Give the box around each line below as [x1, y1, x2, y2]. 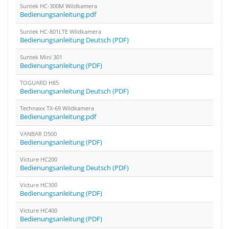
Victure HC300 [20, 181, 57, 189]
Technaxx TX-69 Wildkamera [20, 104, 94, 112]
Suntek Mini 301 [20, 53, 62, 61]
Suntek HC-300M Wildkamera [20, 2, 97, 10]
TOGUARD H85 [20, 79, 59, 86]
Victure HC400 [20, 207, 57, 214]
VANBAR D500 [20, 130, 57, 138]
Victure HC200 [20, 155, 57, 163]
